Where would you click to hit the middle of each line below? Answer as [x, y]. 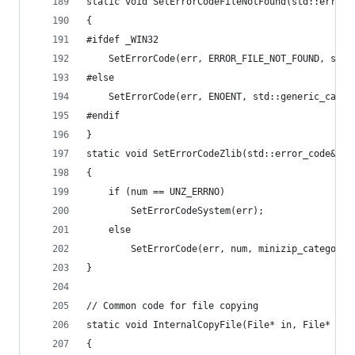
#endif [103, 116]
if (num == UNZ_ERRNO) [167, 192]
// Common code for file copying [172, 306]
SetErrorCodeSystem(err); [197, 211]
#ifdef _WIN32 [122, 40]
